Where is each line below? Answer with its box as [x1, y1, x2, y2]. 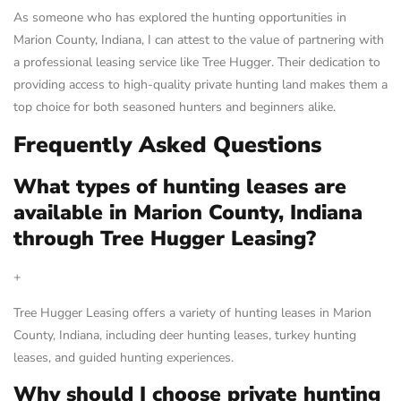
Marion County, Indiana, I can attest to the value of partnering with [13, 30, 384, 48]
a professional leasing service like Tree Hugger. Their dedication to [13, 53, 380, 71]
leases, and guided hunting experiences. [13, 348, 234, 366]
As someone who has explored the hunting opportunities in [13, 8, 346, 26]
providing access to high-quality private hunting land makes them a [13, 75, 388, 93]
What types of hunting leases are [13, 173, 346, 201]
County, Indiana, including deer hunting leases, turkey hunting [13, 326, 356, 344]
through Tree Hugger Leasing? [13, 225, 316, 253]
